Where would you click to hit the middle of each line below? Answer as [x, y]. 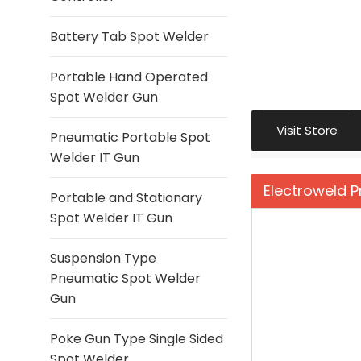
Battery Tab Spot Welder [129, 37]
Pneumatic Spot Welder [125, 278]
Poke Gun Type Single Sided [137, 339]
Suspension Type [103, 258]
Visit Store [307, 131]
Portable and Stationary [126, 198]
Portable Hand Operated [129, 77]
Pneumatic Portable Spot [130, 137]
